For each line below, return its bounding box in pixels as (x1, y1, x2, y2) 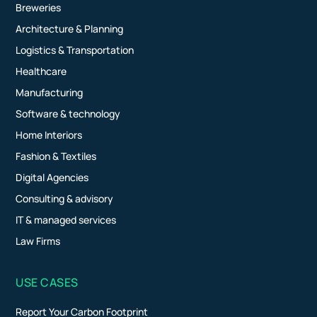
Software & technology (16, 106, 121, 120)
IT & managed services (16, 212, 117, 226)
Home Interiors (16, 127, 83, 142)
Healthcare (16, 64, 67, 78)
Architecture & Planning (16, 21, 124, 35)
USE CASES (16, 274, 79, 290)
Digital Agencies (16, 170, 89, 184)
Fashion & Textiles (16, 149, 97, 163)
